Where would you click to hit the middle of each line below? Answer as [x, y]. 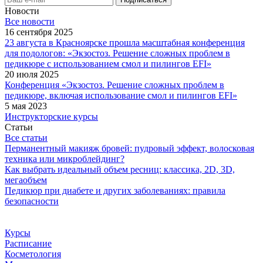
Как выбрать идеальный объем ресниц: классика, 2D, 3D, [120, 169]
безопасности [32, 201]
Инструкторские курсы [51, 117]
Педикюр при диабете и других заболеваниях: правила [115, 190]
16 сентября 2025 [39, 32]
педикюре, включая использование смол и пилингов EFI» [121, 95]
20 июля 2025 [32, 74]
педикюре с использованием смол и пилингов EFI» [108, 64]
